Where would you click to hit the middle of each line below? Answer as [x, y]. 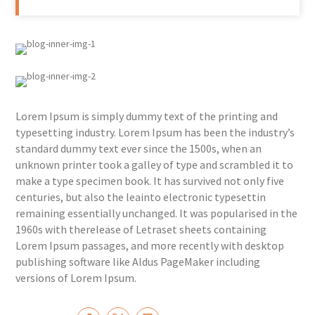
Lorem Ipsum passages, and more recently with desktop [150, 245]
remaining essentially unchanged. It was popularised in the [157, 213]
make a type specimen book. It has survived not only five [150, 181]
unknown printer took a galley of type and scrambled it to [155, 165]
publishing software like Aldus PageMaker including [138, 262]
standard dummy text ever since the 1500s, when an [139, 148]
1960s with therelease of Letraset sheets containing [141, 229]
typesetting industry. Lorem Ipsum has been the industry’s [155, 132]
